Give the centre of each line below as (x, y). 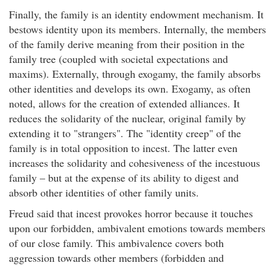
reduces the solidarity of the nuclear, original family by (127, 118)
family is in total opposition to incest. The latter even (123, 148)
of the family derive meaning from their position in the (127, 44)
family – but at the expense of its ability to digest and (124, 178)
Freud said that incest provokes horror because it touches (131, 213)
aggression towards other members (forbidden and (116, 258)
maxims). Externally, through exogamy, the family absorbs (135, 74)
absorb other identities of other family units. (104, 192)
